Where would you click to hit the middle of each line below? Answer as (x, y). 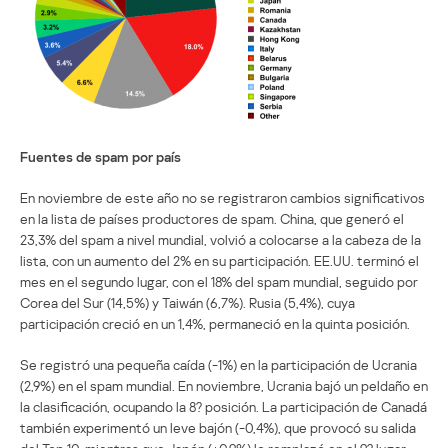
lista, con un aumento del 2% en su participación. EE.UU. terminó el (219, 260)
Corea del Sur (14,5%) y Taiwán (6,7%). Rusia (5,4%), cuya (187, 302)
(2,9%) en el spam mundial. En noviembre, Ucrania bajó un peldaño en (224, 385)
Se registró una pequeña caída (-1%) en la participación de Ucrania (218, 364)
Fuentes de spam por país (100, 156)
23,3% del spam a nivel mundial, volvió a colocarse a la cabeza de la (220, 239)
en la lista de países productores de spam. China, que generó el (212, 218)
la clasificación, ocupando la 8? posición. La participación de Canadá (223, 406)
